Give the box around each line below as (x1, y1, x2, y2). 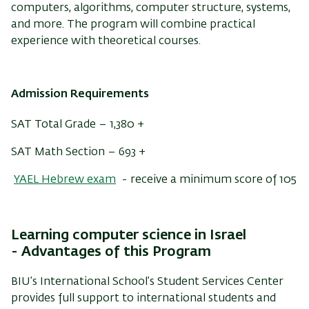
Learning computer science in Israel (11, 228, 246, 242)
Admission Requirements (11, 89, 149, 101)
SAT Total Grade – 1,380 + (11, 119, 144, 130)
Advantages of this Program (21, 244, 211, 259)
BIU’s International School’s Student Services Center (11, 276, 283, 288)
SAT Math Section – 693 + (11, 146, 146, 158)
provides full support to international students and (11, 292, 276, 304)
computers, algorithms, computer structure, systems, (11, 3, 290, 14)
